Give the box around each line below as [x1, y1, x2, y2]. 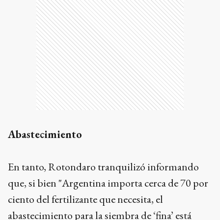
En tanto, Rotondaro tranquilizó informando [8, 160, 199, 174]
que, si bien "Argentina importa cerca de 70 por [8, 176, 208, 190]
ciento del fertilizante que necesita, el [8, 192, 163, 206]
